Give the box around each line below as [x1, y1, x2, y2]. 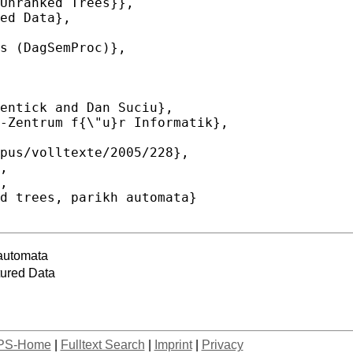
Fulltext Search [60, 337, 145, 351]
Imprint [154, 337, 192, 351]
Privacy [201, 337, 243, 351]
